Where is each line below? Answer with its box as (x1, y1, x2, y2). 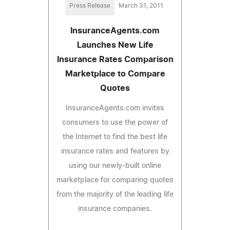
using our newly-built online (69, 162, 161, 169)
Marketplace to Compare (65, 69, 165, 78)
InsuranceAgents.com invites (66, 104, 164, 112)
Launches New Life (76, 41, 154, 49)
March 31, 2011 (118, 2, 163, 9)
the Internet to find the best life (63, 133, 167, 141)
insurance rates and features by (61, 147, 169, 155)
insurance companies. (78, 205, 152, 213)
